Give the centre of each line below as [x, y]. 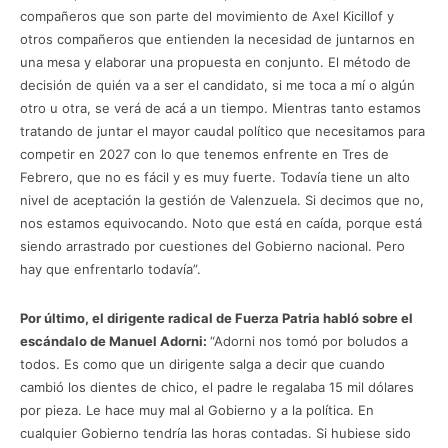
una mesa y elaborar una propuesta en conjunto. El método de [215, 61]
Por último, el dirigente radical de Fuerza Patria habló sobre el [216, 317]
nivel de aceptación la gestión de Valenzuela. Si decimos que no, [222, 199]
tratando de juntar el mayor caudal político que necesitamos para [222, 130]
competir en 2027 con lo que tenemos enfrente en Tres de [204, 153]
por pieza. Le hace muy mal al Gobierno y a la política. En [197, 409]
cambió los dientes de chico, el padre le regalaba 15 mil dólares [217, 386]
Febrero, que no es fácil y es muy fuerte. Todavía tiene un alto [215, 176]
